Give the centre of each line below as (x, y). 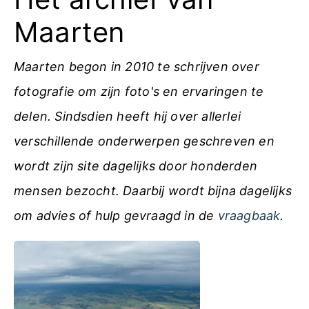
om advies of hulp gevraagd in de (116, 216)
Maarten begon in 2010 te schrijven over (137, 67)
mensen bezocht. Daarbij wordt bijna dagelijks (153, 191)
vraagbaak (249, 216)
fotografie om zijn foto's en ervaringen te (139, 91)
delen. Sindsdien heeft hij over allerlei (128, 116)
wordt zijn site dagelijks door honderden (136, 166)
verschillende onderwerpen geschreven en (144, 141)
